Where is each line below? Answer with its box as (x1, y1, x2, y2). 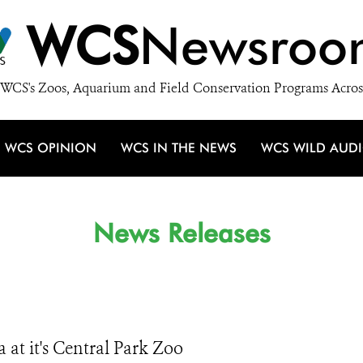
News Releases (92, 217, 271, 249)
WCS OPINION (5, 140, 96, 156)
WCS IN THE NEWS (121, 140, 237, 156)
